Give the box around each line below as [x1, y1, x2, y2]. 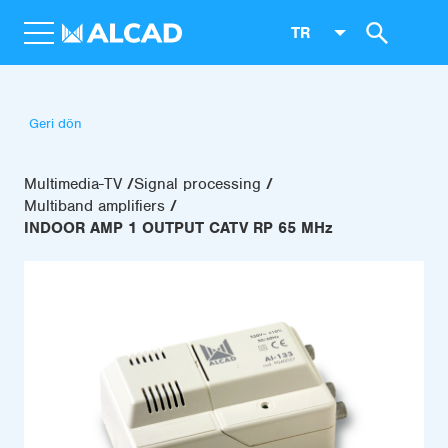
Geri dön [29, 115, 82, 132]
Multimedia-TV [24, 174, 122, 194]
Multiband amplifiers [24, 196, 165, 216]
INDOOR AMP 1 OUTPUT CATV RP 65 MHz [24, 218, 333, 238]
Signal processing [134, 174, 261, 194]
